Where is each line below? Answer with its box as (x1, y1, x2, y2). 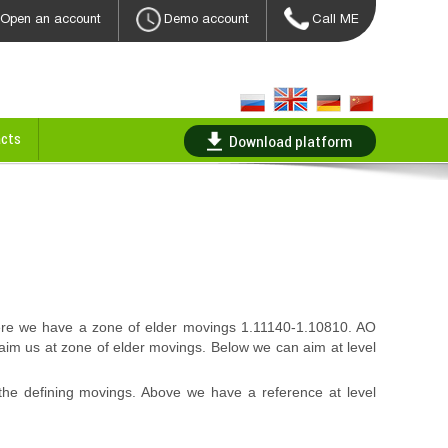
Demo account (164, 11, 249, 26)
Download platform (229, 131, 352, 152)
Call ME (312, 11, 359, 26)
